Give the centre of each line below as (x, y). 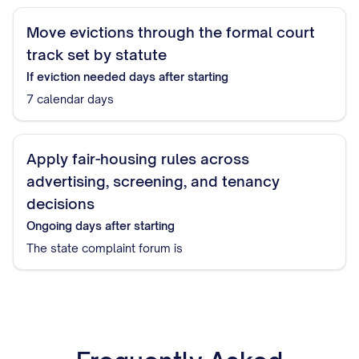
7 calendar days (70, 99)
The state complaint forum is (105, 248)
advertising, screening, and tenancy (153, 181)
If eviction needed (76, 77)
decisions (61, 204)
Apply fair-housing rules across (138, 159)
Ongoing (49, 226)
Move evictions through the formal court (171, 32)
